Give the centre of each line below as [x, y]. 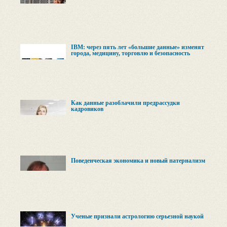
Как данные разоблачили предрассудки [125, 103]
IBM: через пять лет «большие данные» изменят [138, 47]
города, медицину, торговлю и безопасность [130, 53]
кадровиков [87, 109]
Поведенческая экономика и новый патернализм [138, 161]
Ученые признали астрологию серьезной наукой [137, 216]
